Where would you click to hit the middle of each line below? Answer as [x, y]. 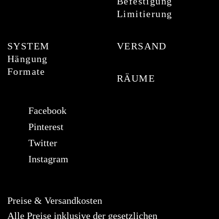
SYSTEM [29, 46]
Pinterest [46, 127]
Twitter [43, 143]
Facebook [47, 110]
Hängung [28, 59]
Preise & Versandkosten [55, 200]
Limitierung [145, 14]
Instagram [48, 159]
